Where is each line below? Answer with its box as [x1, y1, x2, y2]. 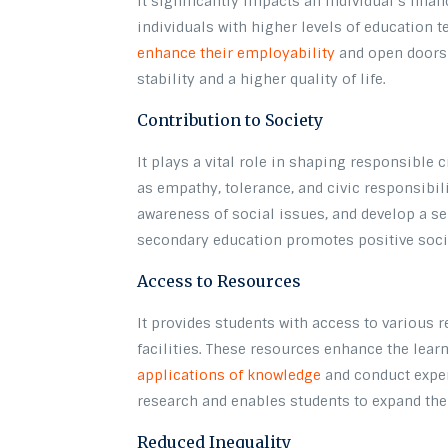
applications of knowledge [137, 365, 322, 384]
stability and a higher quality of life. [137, 69, 387, 88]
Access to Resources [137, 270, 302, 291]
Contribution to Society [137, 109, 324, 130]
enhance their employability [137, 43, 336, 62]
